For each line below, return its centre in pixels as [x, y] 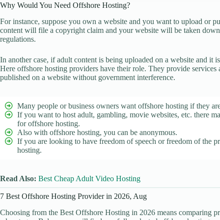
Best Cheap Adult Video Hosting [89, 178]
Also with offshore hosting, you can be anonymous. [97, 132]
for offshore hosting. [49, 123]
